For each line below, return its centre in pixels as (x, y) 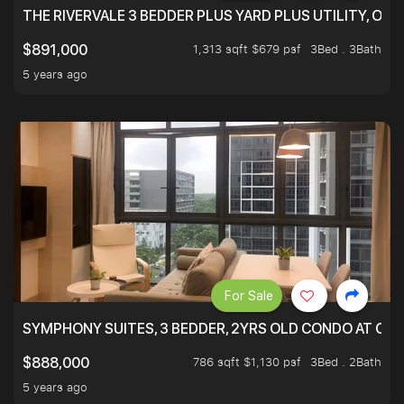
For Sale (249, 296)
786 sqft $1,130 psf (247, 362)
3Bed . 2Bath (346, 362)
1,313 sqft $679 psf (247, 49)
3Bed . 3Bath (346, 49)
